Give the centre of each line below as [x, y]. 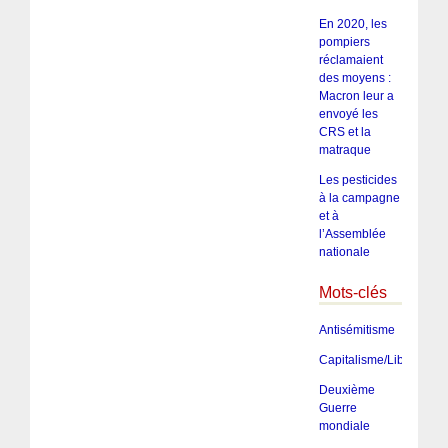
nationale [344, 251]
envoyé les [348, 113]
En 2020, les [352, 23]
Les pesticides [357, 179]
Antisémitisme [356, 330]
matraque [344, 149]
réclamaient [350, 59]
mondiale [344, 426]
